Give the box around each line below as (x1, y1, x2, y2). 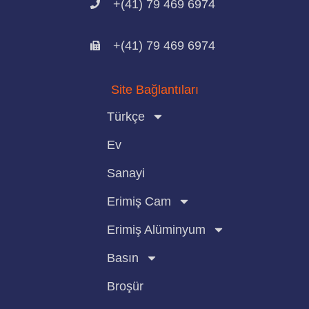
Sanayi (107, 166, 145, 180)
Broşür (107, 279, 143, 293)
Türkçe (107, 109, 145, 123)
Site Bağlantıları (110, 82, 199, 97)
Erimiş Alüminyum (107, 222, 206, 237)
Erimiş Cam (107, 194, 171, 208)
